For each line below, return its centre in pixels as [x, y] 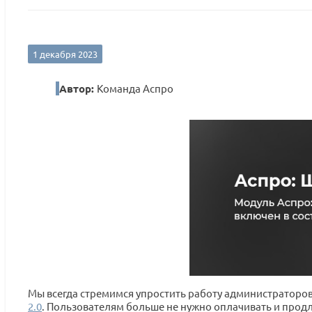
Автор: [78, 88]
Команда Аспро [135, 88]
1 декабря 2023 [65, 54]
